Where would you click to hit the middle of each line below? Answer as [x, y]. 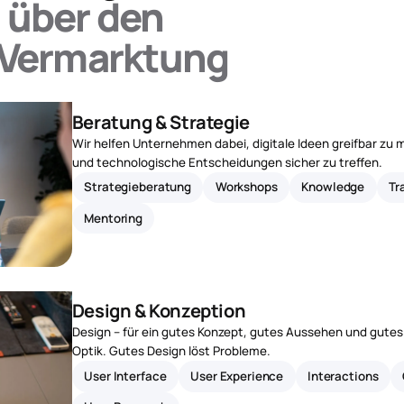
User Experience [237, 376]
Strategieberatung [138, 187]
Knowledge [333, 187]
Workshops [246, 187]
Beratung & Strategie [161, 122]
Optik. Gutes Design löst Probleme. [171, 351]
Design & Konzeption [159, 311]
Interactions [343, 376]
